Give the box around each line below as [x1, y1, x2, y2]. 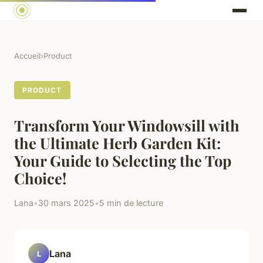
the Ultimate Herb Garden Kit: [14, 133, 221, 153]
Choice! [14, 168, 66, 188]
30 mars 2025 [38, 198, 95, 208]
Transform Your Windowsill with [14, 115, 240, 136]
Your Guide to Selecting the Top [14, 150, 231, 171]
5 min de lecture [99, 198, 163, 208]
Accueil [14, 51, 41, 61]
